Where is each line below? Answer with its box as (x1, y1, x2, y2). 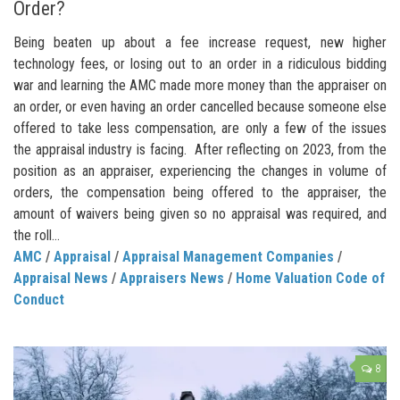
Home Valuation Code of (236, 269, 385, 287)
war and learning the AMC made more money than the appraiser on (13, 76, 387, 94)
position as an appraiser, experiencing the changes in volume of (13, 162, 387, 179)
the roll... (13, 226, 60, 244)
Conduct (13, 290, 64, 308)
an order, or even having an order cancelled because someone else (13, 97, 387, 115)
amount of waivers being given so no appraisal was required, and (13, 204, 387, 222)
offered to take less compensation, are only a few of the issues (13, 119, 387, 137)
